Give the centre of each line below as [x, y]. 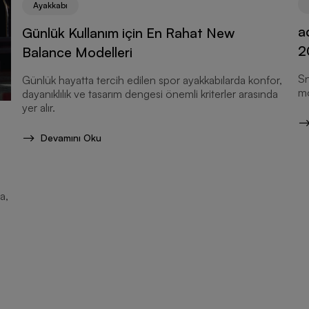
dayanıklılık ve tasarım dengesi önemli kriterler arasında [150, 93]
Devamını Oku [71, 137]
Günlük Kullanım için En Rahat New [128, 32]
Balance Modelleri [77, 52]
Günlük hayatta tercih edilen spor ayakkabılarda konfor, [152, 80]
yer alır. [39, 107]
